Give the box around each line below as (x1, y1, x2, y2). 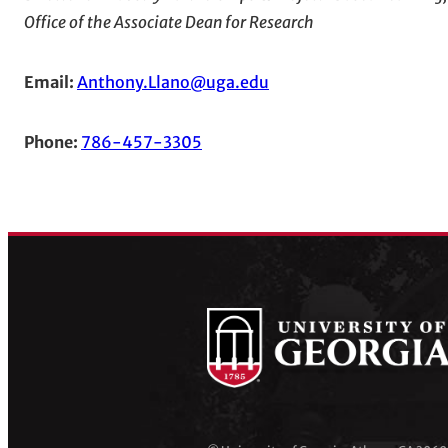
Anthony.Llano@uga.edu (77, 72, 269, 93)
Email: (24, 72, 74, 93)
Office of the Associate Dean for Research (24, 12, 314, 33)
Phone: (24, 132, 78, 153)
